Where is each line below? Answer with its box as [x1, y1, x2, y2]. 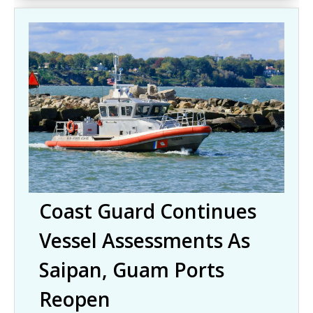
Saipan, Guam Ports [39, 256, 224, 284]
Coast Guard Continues [39, 198, 256, 225]
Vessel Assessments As [39, 227, 250, 254]
